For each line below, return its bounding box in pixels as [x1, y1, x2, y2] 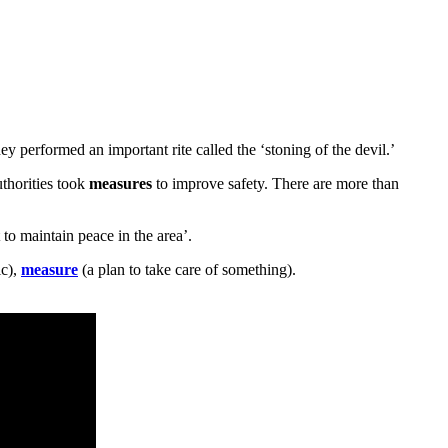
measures [89, 174, 152, 192]
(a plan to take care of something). [78, 260, 296, 278]
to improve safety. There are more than [152, 174, 399, 192]
